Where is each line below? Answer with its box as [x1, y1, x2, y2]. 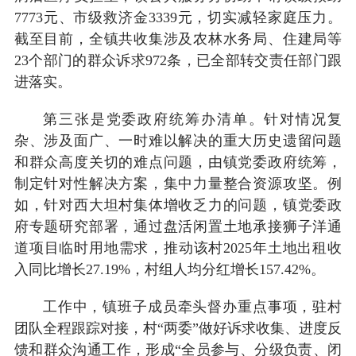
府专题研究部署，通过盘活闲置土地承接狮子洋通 [14, 218, 342, 234]
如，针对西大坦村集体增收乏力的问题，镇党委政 [14, 196, 342, 213]
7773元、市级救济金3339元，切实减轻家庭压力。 [14, 9, 342, 25]
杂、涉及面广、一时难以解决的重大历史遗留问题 [14, 132, 342, 149]
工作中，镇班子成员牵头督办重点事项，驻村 [42, 298, 342, 315]
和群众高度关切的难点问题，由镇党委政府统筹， [14, 153, 342, 170]
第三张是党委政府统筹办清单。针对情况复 [42, 110, 342, 127]
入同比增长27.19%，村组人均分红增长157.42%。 [14, 261, 325, 277]
